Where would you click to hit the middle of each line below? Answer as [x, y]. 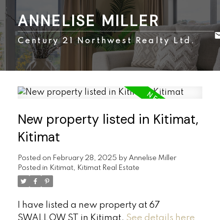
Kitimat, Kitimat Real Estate [94, 168]
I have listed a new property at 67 [89, 206]
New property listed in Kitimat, [108, 120]
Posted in [32, 168]
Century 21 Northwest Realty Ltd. [107, 41]
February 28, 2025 [84, 158]
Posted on [35, 158]
